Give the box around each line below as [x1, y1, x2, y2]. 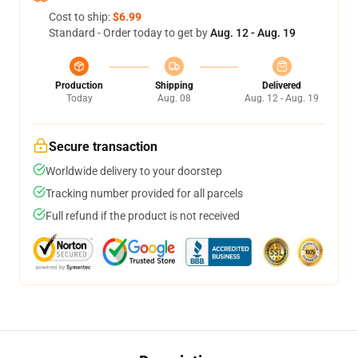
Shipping [154, 80, 193, 91]
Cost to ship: [49, 10, 113, 23]
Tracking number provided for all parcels [46, 187, 243, 200]
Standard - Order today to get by [49, 26, 210, 39]
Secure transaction [49, 139, 157, 154]
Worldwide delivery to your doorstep [46, 165, 222, 177]
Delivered [262, 80, 301, 91]
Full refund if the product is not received [46, 209, 240, 222]
